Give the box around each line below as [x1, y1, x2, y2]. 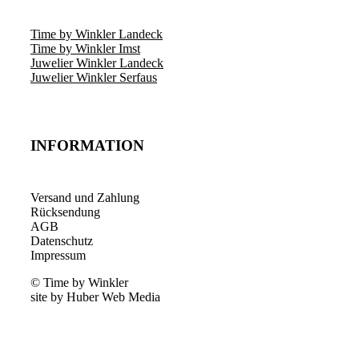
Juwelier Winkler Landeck [30, 56, 163, 71]
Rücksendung [30, 204, 100, 219]
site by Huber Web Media [30, 289, 160, 304]
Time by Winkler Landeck [30, 27, 163, 42]
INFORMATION [30, 136, 144, 154]
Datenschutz [30, 233, 93, 248]
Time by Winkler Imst [30, 42, 140, 56]
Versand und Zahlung [30, 190, 139, 204]
